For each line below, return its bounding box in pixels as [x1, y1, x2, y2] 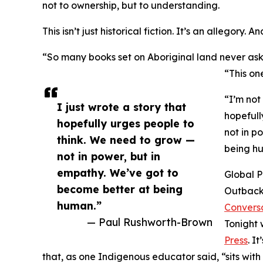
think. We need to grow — [57, 133, 195, 147]
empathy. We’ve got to [57, 166, 178, 180]
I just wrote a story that [57, 100, 186, 114]
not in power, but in [57, 150, 160, 163]
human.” [57, 199, 102, 213]
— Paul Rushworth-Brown [87, 215, 213, 229]
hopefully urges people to [57, 117, 194, 130]
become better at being [57, 183, 183, 196]
